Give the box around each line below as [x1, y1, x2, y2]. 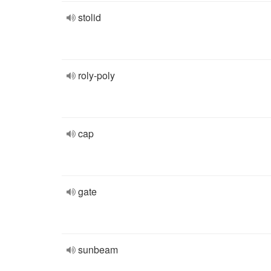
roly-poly [78, 68, 115, 82]
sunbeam [78, 243, 118, 256]
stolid [78, 10, 101, 24]
